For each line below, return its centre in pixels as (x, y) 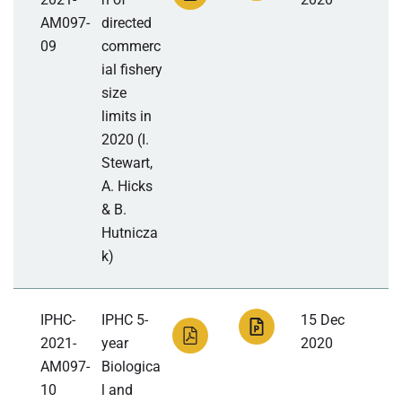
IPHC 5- (125, 320)
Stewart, (127, 163)
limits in (127, 117)
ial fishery (132, 70)
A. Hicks (127, 187)
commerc (131, 47)
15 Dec (322, 320)
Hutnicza (130, 233)
